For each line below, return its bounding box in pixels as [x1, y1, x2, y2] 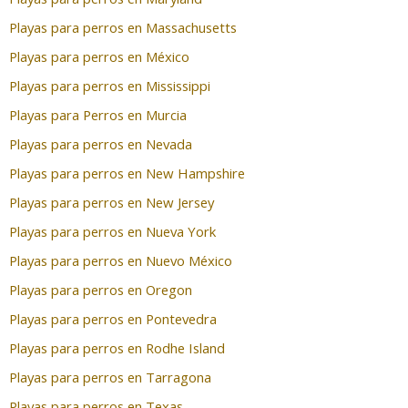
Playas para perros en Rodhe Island [9, 338, 225, 357]
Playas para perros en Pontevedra [9, 309, 217, 328]
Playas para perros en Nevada [9, 134, 192, 153]
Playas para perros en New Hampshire [9, 163, 245, 182]
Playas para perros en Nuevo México [9, 250, 232, 270]
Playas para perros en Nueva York [9, 221, 216, 240]
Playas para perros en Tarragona [9, 367, 211, 386]
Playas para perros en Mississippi [9, 76, 210, 95]
